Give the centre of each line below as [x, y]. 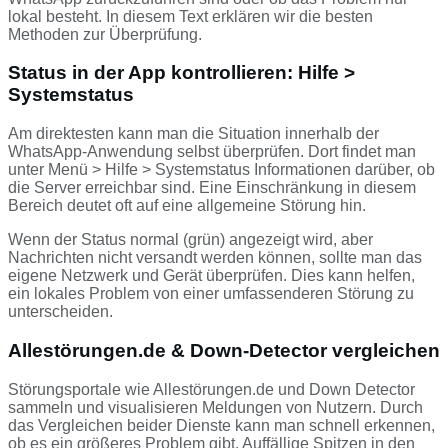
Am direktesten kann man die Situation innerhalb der [193, 134]
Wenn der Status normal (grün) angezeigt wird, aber [190, 240]
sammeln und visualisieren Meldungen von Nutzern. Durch [215, 407]
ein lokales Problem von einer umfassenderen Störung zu [211, 294]
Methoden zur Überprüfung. [105, 34]
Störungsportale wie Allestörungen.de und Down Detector [211, 389]
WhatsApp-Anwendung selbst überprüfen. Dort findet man [212, 152]
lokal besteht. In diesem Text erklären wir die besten [190, 16]
